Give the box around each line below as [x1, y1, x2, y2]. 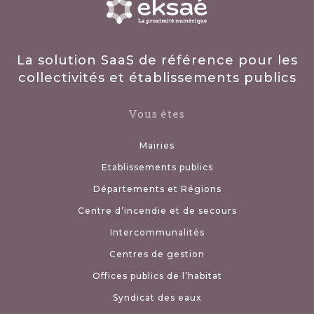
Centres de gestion [109, 248, 205, 259]
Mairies [139, 139, 175, 151]
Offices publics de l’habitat [92, 270, 222, 281]
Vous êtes [129, 107, 185, 121]
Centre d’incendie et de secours [77, 205, 237, 216]
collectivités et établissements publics [18, 69, 296, 86]
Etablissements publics [101, 161, 213, 172]
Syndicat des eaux [112, 292, 202, 303]
